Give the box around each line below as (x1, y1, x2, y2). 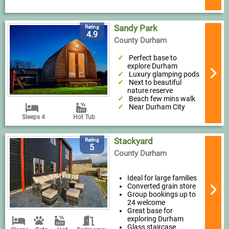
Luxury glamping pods (129, 70, 200, 78)
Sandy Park (113, 23, 157, 33)
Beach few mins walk (129, 95, 196, 103)
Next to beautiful (129, 78, 182, 86)
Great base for (127, 207, 173, 215)
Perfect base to (129, 54, 177, 62)
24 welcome (127, 198, 165, 207)
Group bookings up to (127, 190, 196, 198)
